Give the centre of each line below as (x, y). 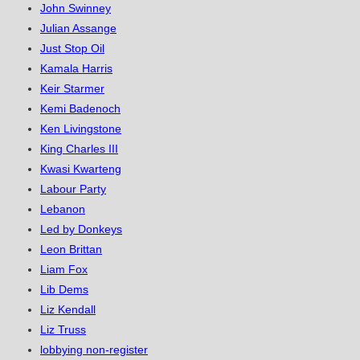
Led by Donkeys (81, 229)
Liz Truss (63, 330)
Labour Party (73, 189)
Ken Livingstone (81, 129)
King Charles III (79, 149)
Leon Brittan (71, 250)
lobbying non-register (94, 350)
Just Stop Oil (72, 49)
